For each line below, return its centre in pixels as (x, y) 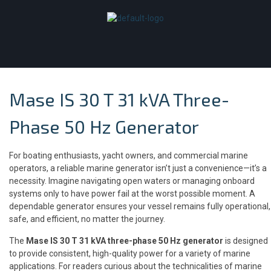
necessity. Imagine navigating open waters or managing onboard (132, 181)
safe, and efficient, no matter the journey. (87, 219)
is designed (246, 241)
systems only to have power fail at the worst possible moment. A (132, 194)
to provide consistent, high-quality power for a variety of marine (130, 253)
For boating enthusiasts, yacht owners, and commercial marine (129, 155)
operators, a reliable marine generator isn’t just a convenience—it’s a (138, 168)
